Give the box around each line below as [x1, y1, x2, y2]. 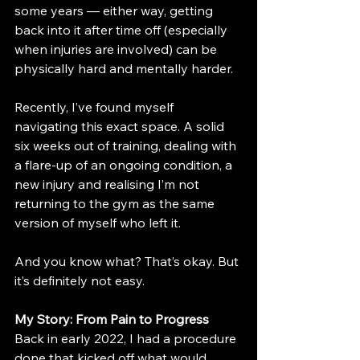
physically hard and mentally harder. [14, 60, 233, 76]
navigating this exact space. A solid [14, 118, 227, 134]
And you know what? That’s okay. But [14, 253, 242, 269]
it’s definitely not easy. [14, 272, 145, 288]
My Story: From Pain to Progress [14, 311, 209, 327]
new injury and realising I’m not [14, 176, 202, 192]
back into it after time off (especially [14, 22, 231, 38]
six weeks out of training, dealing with [14, 137, 239, 153]
